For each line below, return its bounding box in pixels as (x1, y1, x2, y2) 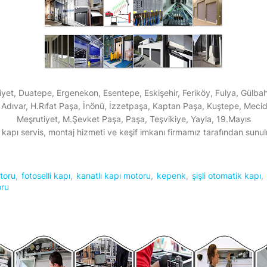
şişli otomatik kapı (192, 170, 261, 181)
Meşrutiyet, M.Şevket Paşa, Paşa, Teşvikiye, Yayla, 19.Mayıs (16, 114, 251, 124)
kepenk (157, 170, 186, 181)
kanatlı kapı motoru (76, 170, 151, 181)
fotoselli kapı (21, 170, 70, 181)
